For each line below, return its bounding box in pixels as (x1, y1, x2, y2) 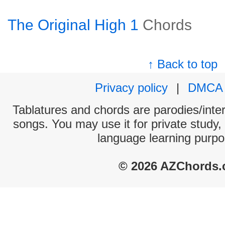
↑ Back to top (148, 57, 218, 71)
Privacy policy (95, 81, 168, 94)
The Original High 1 (8, 17, 139, 33)
